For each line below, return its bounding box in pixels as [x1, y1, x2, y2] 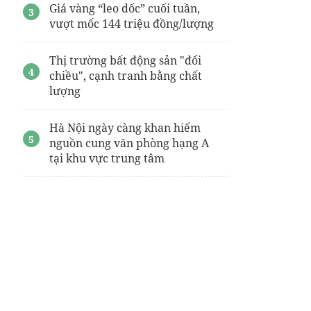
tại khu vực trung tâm [49, 151, 165, 166]
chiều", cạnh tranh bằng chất [49, 68, 202, 83]
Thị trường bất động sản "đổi [49, 53, 201, 68]
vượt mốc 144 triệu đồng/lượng [49, 16, 214, 31]
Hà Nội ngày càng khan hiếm [49, 120, 201, 135]
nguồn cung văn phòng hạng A [49, 135, 209, 151]
